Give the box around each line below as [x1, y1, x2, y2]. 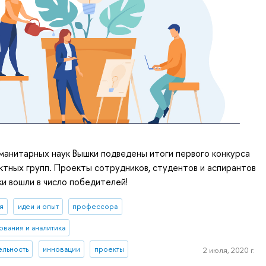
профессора [72, 201, 118, 212]
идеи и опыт [17, 201, 59, 212]
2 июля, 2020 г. [202, 245, 255, 256]
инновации [42, 244, 80, 255]
